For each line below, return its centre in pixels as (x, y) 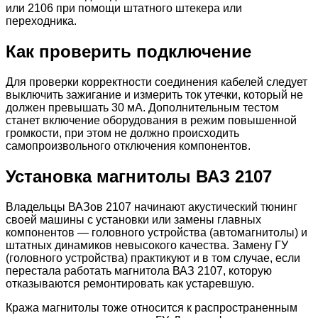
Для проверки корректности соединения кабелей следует (157, 82)
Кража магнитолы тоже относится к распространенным (152, 308)
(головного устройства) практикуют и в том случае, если (153, 258)
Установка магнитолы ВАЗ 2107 (139, 177)
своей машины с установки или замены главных (133, 220)
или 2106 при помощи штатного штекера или (124, 9)
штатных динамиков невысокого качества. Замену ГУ (147, 245)
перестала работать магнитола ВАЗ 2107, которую (139, 271)
